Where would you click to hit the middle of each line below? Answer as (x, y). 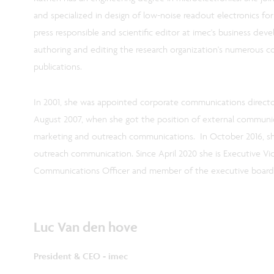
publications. (59, 66)
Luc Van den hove (86, 227)
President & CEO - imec (81, 256)
